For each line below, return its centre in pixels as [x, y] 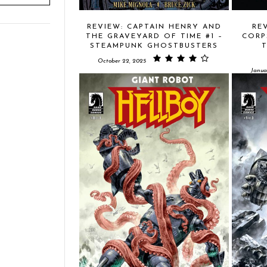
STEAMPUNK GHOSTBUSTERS [154, 46]
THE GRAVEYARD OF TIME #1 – [154, 36]
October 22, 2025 [122, 61]
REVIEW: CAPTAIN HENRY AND [154, 27]
